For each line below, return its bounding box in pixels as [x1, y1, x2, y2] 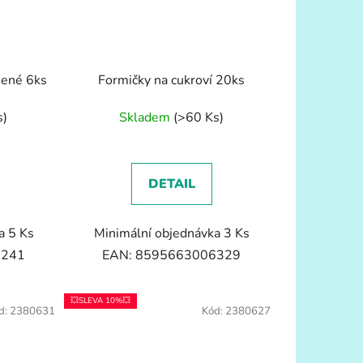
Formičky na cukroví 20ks [98, 71, 246, 90]
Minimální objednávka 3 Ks [93, 224, 250, 243]
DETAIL [147, 175, 195, 194]
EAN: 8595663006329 [102, 246, 241, 265]
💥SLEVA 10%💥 [70, 295, 130, 307]
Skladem [119, 109, 174, 127]
